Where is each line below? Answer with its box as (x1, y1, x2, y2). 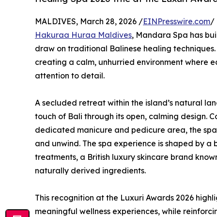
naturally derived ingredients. (35, 166, 146, 176)
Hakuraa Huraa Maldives (35, 30, 132, 40)
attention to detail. (35, 71, 105, 81)
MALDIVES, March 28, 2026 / (35, 16, 143, 27)
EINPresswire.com (143, 16, 210, 27)
